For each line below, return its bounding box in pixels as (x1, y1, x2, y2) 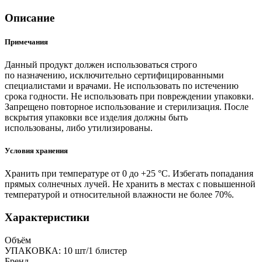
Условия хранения (5, 146, 68, 156)
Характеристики (5, 211, 89, 223)
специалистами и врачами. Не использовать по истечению (5, 80, 239, 91)
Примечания (5, 37, 48, 46)
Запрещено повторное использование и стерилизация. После (5, 101, 249, 112)
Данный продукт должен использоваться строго (5, 59, 197, 70)
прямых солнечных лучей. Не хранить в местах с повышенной (5, 179, 256, 189)
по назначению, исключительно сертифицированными (5, 70, 224, 80)
